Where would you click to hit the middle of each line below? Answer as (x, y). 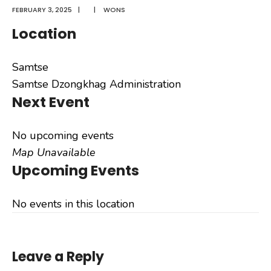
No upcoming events (63, 136)
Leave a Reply (58, 257)
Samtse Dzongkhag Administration (96, 84)
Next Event (51, 102)
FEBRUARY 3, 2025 (42, 10)
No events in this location (73, 204)
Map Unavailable (54, 153)
